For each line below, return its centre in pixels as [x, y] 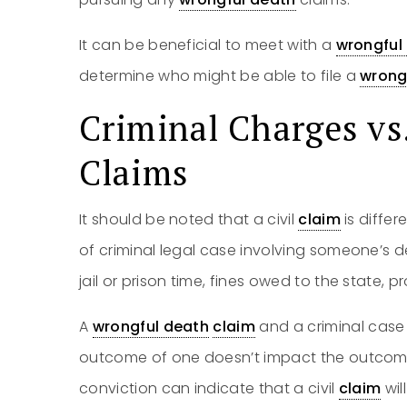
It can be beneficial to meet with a [208, 45]
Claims [134, 173]
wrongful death [151, 327]
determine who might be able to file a [220, 76]
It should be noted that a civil [189, 219]
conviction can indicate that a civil [209, 388]
